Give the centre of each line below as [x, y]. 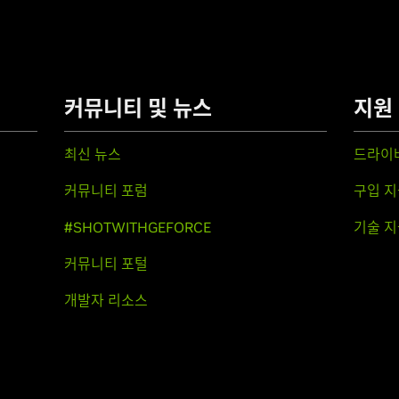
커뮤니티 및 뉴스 [138, 108]
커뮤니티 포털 [106, 264]
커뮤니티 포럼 [106, 191]
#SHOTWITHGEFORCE [137, 227]
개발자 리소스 [106, 300]
